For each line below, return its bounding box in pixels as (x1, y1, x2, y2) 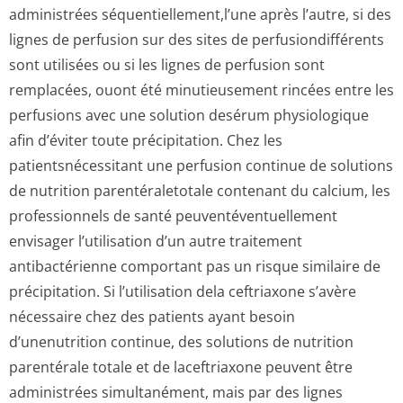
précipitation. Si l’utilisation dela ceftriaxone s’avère (9, 282, 356, 301)
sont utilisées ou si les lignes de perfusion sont (9, 55, 325, 75)
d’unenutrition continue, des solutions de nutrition (9, 332, 354, 352)
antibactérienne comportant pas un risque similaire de (9, 256, 381, 276)
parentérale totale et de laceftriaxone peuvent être (9, 357, 353, 377)
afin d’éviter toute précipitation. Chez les (9, 130, 282, 150)
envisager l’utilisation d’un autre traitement (9, 231, 302, 251)
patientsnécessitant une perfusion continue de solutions (9, 156, 393, 175)
